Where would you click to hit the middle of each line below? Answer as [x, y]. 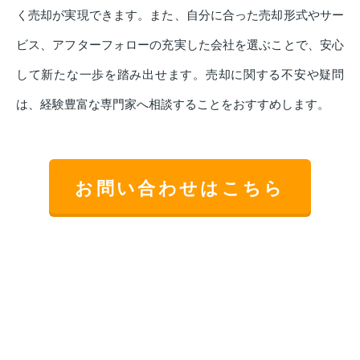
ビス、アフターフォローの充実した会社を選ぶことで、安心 [180, 45]
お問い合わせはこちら [180, 188]
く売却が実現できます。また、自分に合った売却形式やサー [180, 15]
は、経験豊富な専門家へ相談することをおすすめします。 [173, 104]
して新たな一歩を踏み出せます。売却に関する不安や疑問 [180, 75]
